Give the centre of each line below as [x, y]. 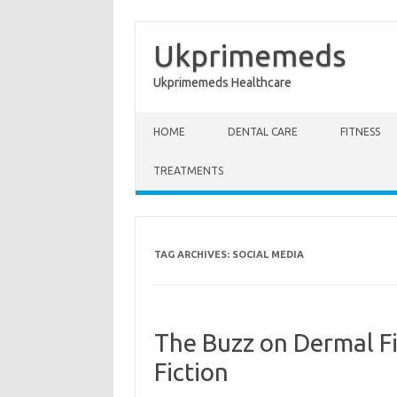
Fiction [191, 372]
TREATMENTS [188, 171]
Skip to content [177, 119]
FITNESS [360, 132]
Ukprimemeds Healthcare [222, 82]
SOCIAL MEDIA [268, 254]
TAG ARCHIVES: [193, 254]
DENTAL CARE [263, 132]
